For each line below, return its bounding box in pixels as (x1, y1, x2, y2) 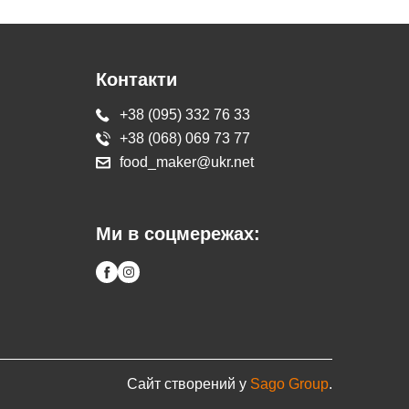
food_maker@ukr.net (120, 154, 255, 170)
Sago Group (250, 376, 329, 392)
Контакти (96, 69, 178, 89)
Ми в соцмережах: (96, 224, 261, 244)
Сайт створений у (127, 376, 250, 392)
